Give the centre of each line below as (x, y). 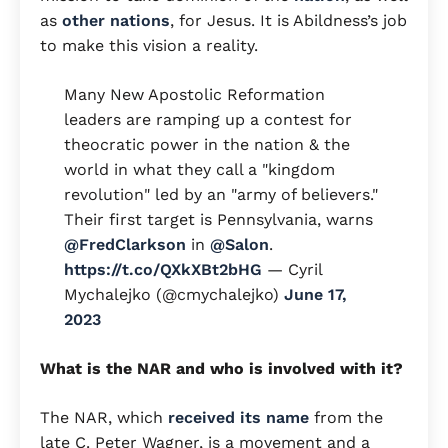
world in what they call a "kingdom (199, 170)
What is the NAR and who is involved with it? (221, 369)
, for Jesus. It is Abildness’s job (288, 21)
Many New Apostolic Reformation (194, 95)
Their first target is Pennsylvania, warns (218, 220)
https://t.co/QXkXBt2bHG (163, 270)
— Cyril (292, 270)
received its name (238, 418)
